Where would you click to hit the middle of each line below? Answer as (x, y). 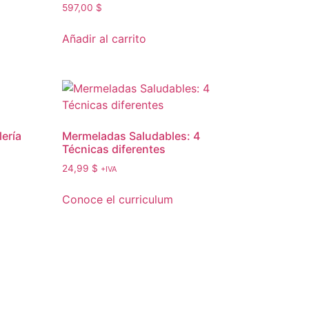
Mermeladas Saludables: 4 (131, 136)
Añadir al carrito (104, 38)
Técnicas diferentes (114, 149)
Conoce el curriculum (118, 199)
